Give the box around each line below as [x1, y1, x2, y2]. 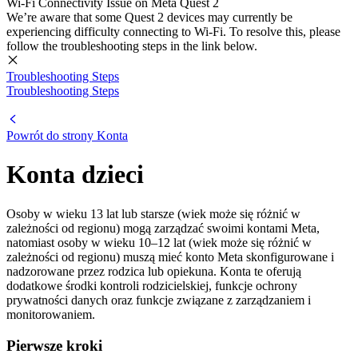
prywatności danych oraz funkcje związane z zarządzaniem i [6, 292, 311, 307]
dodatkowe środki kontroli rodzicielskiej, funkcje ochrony [6, 278, 297, 292]
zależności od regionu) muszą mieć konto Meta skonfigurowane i [6, 249, 334, 264]
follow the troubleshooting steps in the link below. [6, 39, 257, 53]
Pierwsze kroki [6, 336, 102, 354]
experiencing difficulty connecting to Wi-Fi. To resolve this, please [6, 25, 340, 38]
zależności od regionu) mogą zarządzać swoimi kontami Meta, [6, 221, 320, 235]
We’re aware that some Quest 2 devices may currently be [6, 10, 292, 24]
